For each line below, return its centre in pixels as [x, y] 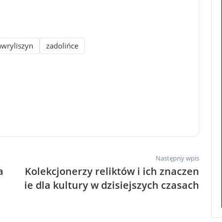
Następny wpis [177, 158]
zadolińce [62, 45]
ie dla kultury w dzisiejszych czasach [112, 185]
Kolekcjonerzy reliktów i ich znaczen [112, 171]
